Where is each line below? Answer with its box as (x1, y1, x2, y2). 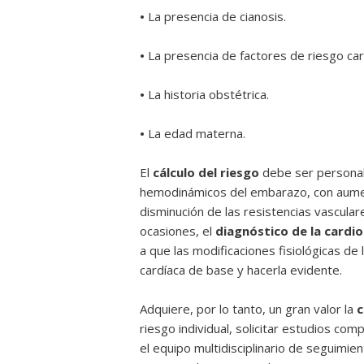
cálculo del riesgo (153, 164, 259, 180)
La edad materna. (145, 125, 245, 141)
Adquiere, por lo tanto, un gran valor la (140, 301, 357, 317)
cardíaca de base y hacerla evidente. (140, 262, 342, 278)
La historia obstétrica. (145, 86, 269, 102)
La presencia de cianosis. (148, 8, 289, 24)
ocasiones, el (140, 223, 215, 239)
